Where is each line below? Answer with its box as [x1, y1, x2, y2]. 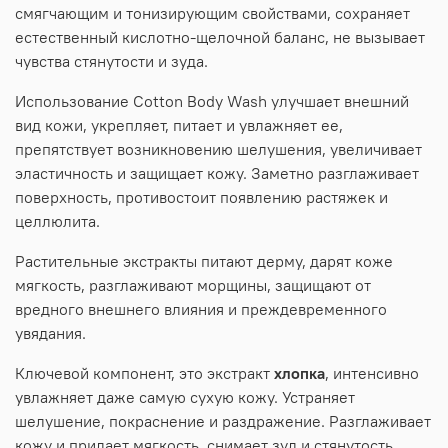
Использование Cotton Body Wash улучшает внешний [15, 91, 409, 112]
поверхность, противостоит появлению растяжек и [15, 187, 388, 208]
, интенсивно [325, 363, 419, 384]
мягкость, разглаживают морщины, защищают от [15, 275, 371, 296]
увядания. [15, 323, 86, 344]
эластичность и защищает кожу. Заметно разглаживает [15, 163, 419, 184]
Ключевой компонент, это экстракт [15, 363, 270, 384]
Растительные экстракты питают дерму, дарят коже [15, 251, 393, 272]
